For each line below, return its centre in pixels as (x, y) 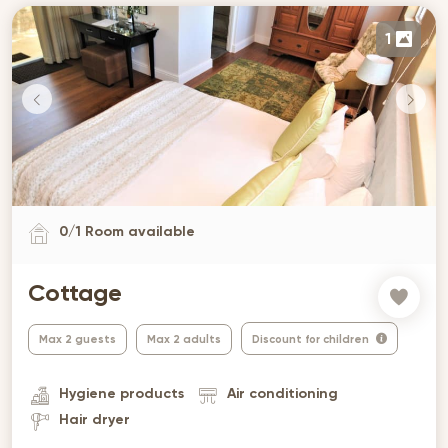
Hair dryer (94, 419)
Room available (138, 231)
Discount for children (312, 340)
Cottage (75, 294)
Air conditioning (282, 393)
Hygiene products (121, 393)
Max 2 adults (184, 340)
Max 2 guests (77, 340)
